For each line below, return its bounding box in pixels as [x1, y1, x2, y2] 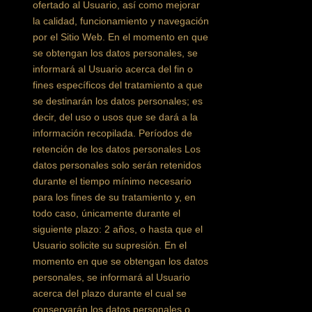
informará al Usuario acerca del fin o [33, 63, 194, 75]
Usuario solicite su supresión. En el [33, 240, 187, 251]
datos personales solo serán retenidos [33, 159, 202, 171]
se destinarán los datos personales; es [33, 95, 203, 107]
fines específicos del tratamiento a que [33, 79, 203, 91]
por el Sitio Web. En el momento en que [33, 31, 209, 42]
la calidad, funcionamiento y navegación [33, 15, 210, 26]
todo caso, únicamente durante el [33, 208, 181, 219]
